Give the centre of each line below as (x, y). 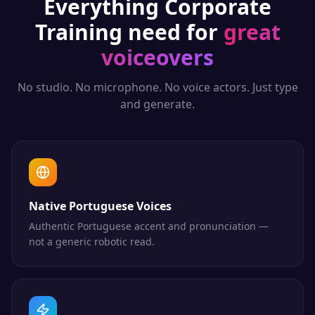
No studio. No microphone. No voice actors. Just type (157, 87)
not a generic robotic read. (92, 242)
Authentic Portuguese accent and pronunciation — (149, 226)
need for (170, 32)
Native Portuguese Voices (100, 206)
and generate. (157, 104)
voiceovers (157, 57)
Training (78, 32)
